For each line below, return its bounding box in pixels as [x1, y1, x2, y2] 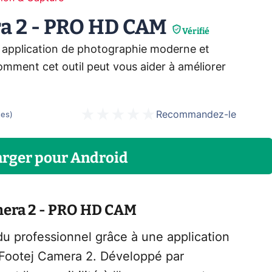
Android [70, 149, 128, 166]
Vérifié [182, 26, 209, 36]
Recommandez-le [156, 110, 236, 120]
